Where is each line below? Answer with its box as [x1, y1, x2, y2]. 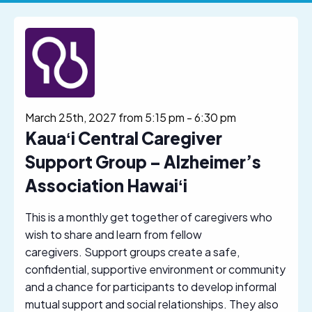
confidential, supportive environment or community [25, 261, 286, 276]
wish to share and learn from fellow [25, 226, 202, 242]
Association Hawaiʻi [25, 174, 187, 196]
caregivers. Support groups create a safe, [25, 244, 240, 259]
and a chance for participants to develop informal [25, 279, 276, 294]
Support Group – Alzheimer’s [25, 150, 261, 172]
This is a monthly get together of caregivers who [25, 209, 272, 224]
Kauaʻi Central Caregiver [25, 127, 222, 148]
